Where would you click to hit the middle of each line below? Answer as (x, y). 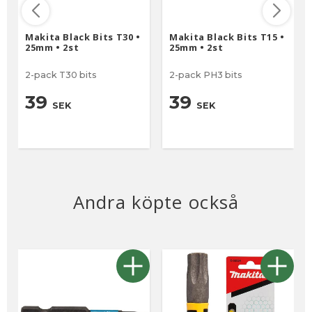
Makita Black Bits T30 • (83, 37)
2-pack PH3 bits (206, 75)
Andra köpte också (156, 203)
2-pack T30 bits (61, 75)
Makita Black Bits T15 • (227, 37)
